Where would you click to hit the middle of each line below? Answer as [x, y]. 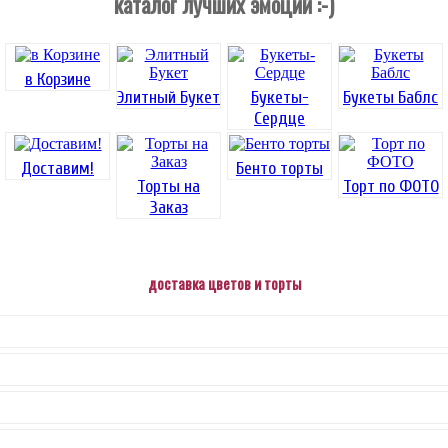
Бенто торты [279, 168]
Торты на [168, 186]
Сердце [279, 118]
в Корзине [57, 79]
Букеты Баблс [390, 97]
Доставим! [57, 168]
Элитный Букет [168, 97]
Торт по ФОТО [390, 186]
